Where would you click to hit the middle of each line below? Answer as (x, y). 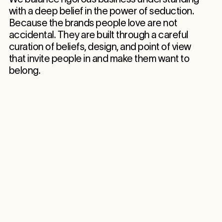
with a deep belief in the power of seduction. (101, 11)
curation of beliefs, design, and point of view (100, 47)
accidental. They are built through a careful (98, 35)
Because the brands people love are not (93, 23)
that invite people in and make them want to (99, 59)
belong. (25, 71)
